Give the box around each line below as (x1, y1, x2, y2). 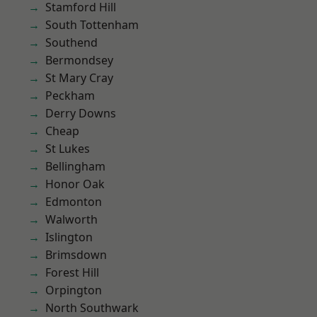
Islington (45, 229, 93, 245)
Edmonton (45, 194, 102, 209)
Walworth (45, 212, 98, 227)
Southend (45, 35, 98, 50)
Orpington (45, 282, 102, 298)
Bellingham (45, 158, 105, 174)
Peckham (45, 88, 95, 103)
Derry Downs (45, 105, 116, 121)
